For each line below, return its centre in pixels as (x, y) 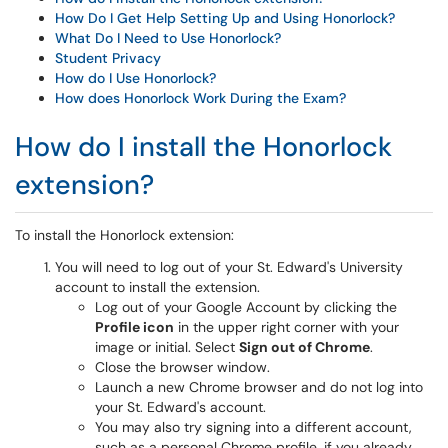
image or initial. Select (167, 347)
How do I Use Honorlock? (135, 78)
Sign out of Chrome (304, 347)
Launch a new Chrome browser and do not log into (259, 387)
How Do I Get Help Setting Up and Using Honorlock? (225, 18)
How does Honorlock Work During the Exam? (200, 98)
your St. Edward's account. (180, 407)
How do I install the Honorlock (203, 146)
